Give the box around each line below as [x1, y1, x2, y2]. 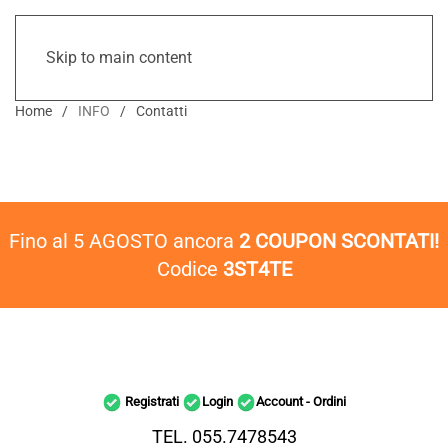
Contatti [136, 103, 187, 119]
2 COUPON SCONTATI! [239, 229, 439, 253]
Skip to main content [46, 48, 192, 67]
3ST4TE [222, 257, 292, 281]
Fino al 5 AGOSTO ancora [9, 229, 239, 253]
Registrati [125, 394, 179, 409]
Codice [156, 257, 223, 281]
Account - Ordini [256, 394, 346, 409]
